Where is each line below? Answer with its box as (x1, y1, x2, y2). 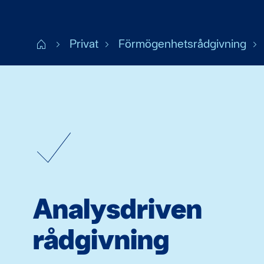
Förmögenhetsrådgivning (118, 37, 246, 51)
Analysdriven (33, 191, 202, 225)
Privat (70, 37, 98, 51)
